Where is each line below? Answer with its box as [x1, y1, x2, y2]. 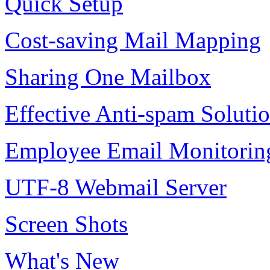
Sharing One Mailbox [5, 63, 211, 90]
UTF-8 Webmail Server [5, 174, 227, 200]
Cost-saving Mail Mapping [5, 27, 261, 53]
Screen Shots [5, 210, 128, 237]
